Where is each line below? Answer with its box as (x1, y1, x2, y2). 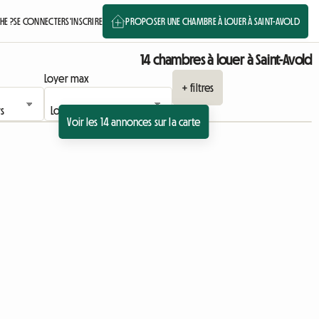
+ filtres (181, 82, 214, 93)
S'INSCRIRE (66, 16, 103, 26)
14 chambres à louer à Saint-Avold (140, 53, 312, 67)
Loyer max (43, 73, 90, 84)
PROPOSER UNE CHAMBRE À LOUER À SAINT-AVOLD (125, 16, 300, 26)
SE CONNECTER (14, 16, 66, 26)
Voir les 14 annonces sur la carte (67, 116, 201, 127)
